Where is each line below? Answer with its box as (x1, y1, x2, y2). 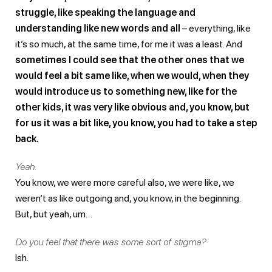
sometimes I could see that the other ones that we (15, 53, 244, 66)
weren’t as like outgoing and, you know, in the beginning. (15, 192, 240, 204)
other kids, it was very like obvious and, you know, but (15, 101, 250, 113)
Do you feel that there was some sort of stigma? (15, 236, 206, 248)
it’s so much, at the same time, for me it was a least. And (15, 38, 242, 50)
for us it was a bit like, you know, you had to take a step (15, 117, 257, 129)
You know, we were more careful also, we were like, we (15, 176, 234, 188)
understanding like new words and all (15, 22, 180, 34)
